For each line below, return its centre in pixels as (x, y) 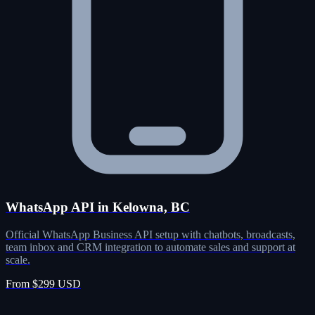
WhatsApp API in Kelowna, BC (98, 207)
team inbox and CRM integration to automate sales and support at (150, 247)
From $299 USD (43, 283)
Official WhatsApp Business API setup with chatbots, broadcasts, (150, 234)
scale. (18, 259)
